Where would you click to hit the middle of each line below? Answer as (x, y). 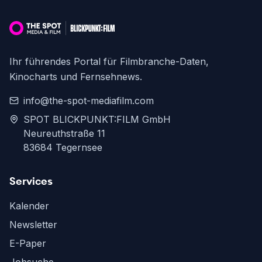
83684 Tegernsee (63, 148)
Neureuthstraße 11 (64, 134)
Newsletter (33, 225)
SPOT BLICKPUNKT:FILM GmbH (97, 120)
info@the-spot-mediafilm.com (89, 101)
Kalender (29, 206)
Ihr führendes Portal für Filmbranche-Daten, (109, 62)
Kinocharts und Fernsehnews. (76, 77)
